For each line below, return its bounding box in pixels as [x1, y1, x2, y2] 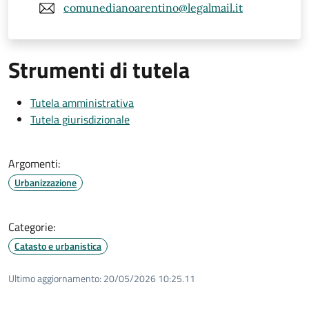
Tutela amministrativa [30, 94, 134, 111]
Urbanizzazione [14, 175, 77, 190]
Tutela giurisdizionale [30, 110, 130, 128]
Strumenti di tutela [8, 52, 190, 86]
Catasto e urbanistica [14, 238, 101, 253]
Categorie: [8, 218, 55, 235]
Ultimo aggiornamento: [8, 270, 101, 286]
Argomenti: [8, 154, 60, 172]
